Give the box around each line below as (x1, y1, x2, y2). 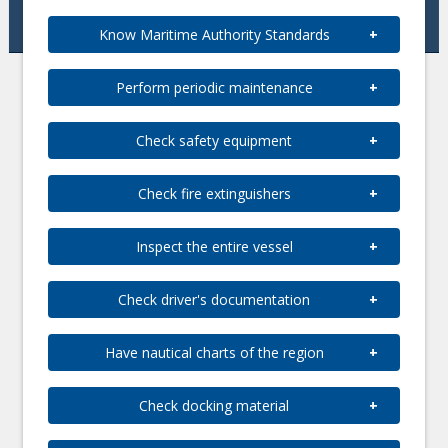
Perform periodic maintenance (115, 78, 313, 97)
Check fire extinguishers (137, 184, 291, 203)
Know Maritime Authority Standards (98, 25, 330, 44)
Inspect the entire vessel (135, 237, 293, 256)
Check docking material (139, 396, 290, 415)
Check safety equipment (136, 131, 293, 150)
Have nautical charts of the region (104, 343, 324, 362)
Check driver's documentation (118, 290, 311, 309)
